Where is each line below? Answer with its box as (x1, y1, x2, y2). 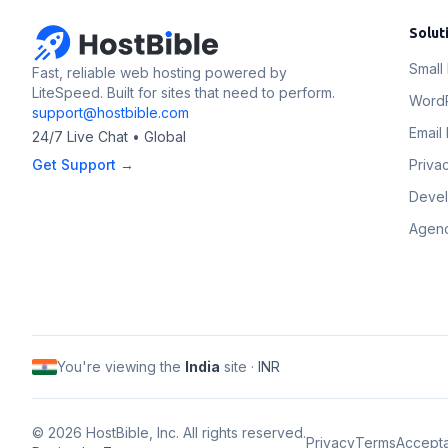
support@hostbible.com (32, 104, 189, 121)
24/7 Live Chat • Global (32, 128, 186, 145)
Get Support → (32, 156, 134, 173)
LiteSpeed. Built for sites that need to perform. (32, 84, 335, 101)
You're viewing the (56, 358, 185, 375)
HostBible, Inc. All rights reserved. (82, 424, 306, 441)
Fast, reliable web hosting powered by (32, 64, 287, 81)
